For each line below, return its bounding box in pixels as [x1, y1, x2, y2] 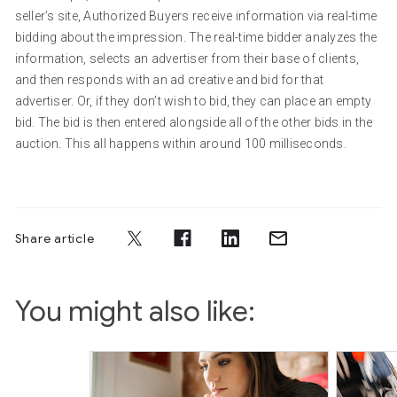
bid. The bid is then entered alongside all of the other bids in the [14, 115, 373, 129]
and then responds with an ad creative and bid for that [14, 73, 324, 87]
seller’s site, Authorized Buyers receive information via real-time [14, 9, 378, 23]
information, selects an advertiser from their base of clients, [14, 51, 360, 66]
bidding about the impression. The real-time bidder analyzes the [14, 30, 378, 44]
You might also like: [14, 293, 255, 329]
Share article [14, 230, 95, 246]
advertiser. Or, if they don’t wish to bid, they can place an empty [14, 94, 372, 108]
